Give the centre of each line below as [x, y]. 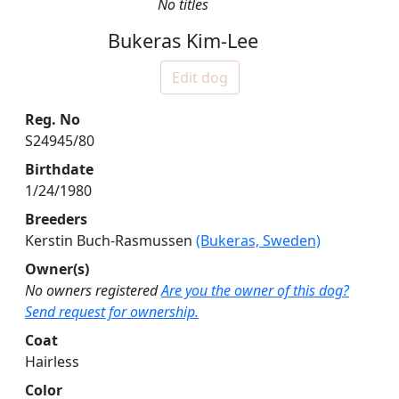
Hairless [52, 362]
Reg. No [53, 120]
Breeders [56, 220]
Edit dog [199, 78]
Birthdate [59, 170]
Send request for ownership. [112, 312]
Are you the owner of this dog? [255, 291]
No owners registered [91, 291]
